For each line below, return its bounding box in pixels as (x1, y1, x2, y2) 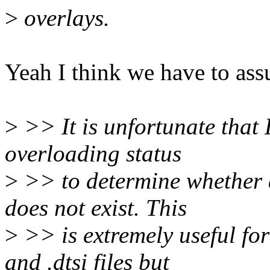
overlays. (18, 5, 110, 31)
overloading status (5, 140, 181, 167)
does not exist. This (5, 195, 187, 221)
